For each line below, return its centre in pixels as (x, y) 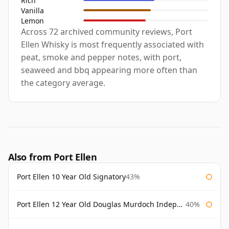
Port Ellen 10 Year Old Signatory (71, 177)
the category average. (63, 83)
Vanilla (32, 10)
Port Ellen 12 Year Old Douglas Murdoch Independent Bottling (97, 204)
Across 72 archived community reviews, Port (107, 32)
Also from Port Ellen (53, 157)
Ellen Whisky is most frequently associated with (112, 45)
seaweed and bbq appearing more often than (109, 70)
